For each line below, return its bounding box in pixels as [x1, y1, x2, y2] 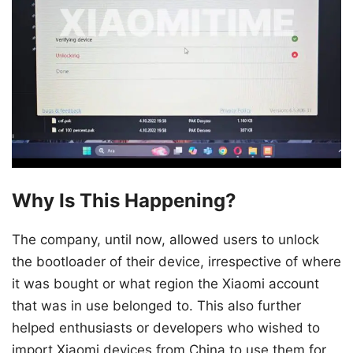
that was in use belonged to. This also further [12, 298, 301, 314]
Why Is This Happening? [12, 189, 236, 213]
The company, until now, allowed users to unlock [12, 232, 319, 248]
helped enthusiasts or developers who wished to [12, 320, 320, 336]
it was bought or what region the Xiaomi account [12, 276, 319, 292]
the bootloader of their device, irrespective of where [12, 254, 341, 270]
